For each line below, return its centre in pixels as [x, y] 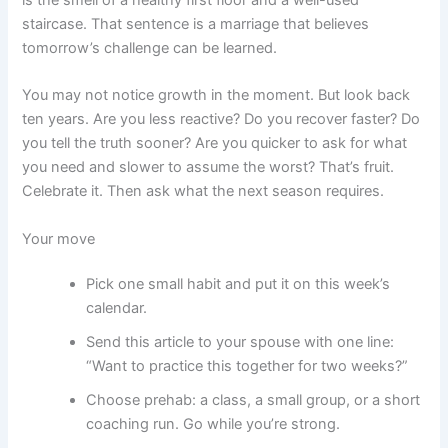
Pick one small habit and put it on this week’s [238, 284]
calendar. [117, 308]
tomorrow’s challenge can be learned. [150, 47]
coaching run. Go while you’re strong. [213, 424]
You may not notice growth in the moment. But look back [216, 95]
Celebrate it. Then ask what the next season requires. [203, 191]
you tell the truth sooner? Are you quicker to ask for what [215, 143]
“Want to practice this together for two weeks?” [247, 366]
